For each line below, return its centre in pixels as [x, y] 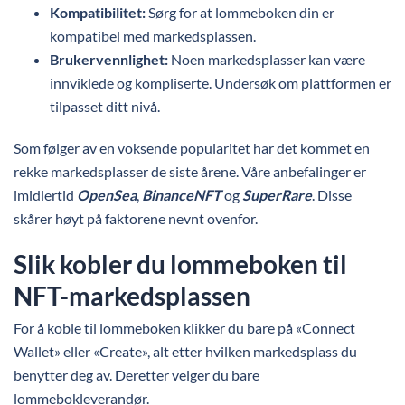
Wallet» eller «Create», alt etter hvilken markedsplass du [185, 351]
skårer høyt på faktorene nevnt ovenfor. [136, 218]
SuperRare [277, 195]
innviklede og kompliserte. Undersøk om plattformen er [221, 83]
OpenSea [107, 195]
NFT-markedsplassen [132, 296]
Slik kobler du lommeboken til [180, 264]
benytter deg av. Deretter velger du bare [137, 375]
